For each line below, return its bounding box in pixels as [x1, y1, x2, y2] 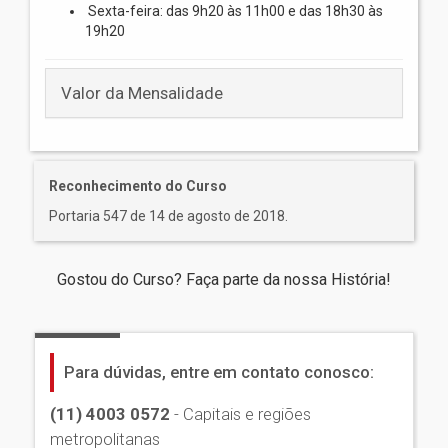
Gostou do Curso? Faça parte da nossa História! [57, 269, 391, 289]
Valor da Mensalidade [61, 82, 223, 103]
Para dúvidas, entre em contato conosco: [64, 361, 374, 382]
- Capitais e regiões [170, 403, 311, 424]
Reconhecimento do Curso [49, 177, 227, 194]
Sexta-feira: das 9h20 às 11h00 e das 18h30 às [85, 2, 383, 19]
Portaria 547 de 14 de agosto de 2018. [49, 207, 288, 224]
